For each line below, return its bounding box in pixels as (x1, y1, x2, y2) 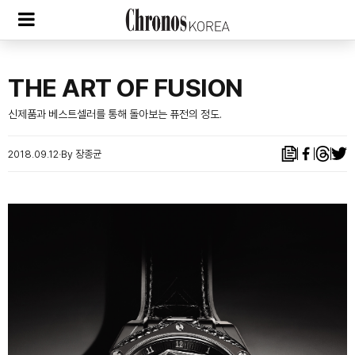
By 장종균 (61, 147, 101, 160)
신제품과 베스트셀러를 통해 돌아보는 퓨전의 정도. (8, 108, 222, 120)
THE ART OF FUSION (8, 73, 243, 103)
